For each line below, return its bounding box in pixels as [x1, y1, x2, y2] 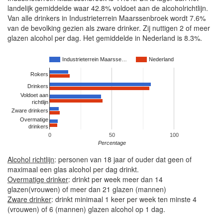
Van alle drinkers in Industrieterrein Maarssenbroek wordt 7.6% [7, 13, 206, 23]
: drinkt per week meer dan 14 [68, 174, 163, 184]
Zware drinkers [11, 108, 48, 114]
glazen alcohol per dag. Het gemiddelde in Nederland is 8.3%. [7, 33, 202, 43]
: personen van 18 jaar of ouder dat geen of [54, 154, 192, 164]
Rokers [30, 71, 48, 77]
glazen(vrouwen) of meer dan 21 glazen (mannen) [7, 184, 166, 194]
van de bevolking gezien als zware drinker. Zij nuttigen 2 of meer [7, 23, 210, 33]
